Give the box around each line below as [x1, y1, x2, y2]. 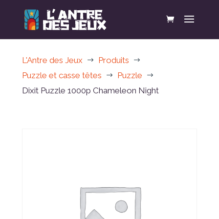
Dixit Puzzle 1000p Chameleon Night [22, 86, 159, 95]
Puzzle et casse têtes [22, 70, 102, 80]
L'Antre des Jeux [22, 55, 83, 65]
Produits [98, 55, 129, 65]
